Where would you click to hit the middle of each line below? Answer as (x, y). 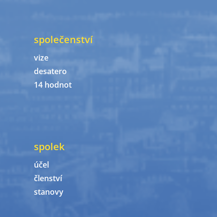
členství (48, 178)
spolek (49, 147)
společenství (63, 40)
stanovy (49, 192)
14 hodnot (53, 85)
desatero (50, 71)
